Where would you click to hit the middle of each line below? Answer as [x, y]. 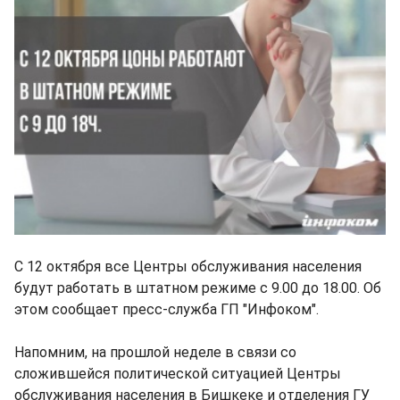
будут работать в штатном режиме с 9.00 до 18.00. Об [198, 288]
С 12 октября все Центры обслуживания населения [188, 267]
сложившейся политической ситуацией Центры [178, 374]
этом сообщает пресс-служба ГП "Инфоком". [167, 309]
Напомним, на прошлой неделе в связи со [155, 352]
